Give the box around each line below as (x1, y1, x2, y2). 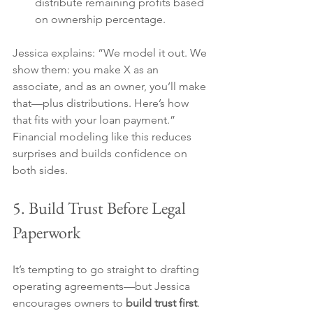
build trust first (126, 296, 197, 310)
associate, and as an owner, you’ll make (13, 80, 209, 94)
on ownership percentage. (35, 13, 166, 27)
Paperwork (13, 221, 80, 244)
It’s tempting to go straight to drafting (13, 263, 202, 277)
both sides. (13, 163, 68, 177)
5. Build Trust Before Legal (13, 197, 189, 219)
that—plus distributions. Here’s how (13, 96, 191, 110)
